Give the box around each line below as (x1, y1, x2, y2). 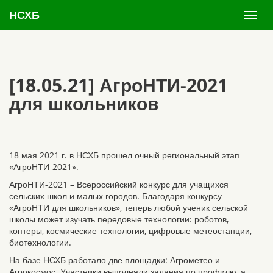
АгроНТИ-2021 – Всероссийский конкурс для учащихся (9, 179, 229, 190)
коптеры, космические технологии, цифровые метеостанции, (9, 225, 252, 236)
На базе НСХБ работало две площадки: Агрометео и (9, 254, 220, 266)
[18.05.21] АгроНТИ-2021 (9, 73, 228, 97)
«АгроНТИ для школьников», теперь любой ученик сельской (9, 202, 248, 213)
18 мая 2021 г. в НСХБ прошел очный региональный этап (9, 149, 239, 161)
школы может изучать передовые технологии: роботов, (9, 213, 229, 225)
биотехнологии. (9, 236, 71, 248)
